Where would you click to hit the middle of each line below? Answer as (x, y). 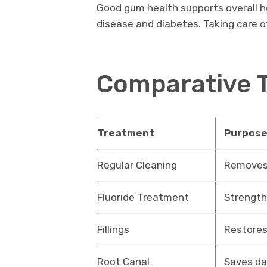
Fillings (113, 230)
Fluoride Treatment (143, 198)
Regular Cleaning (137, 165)
